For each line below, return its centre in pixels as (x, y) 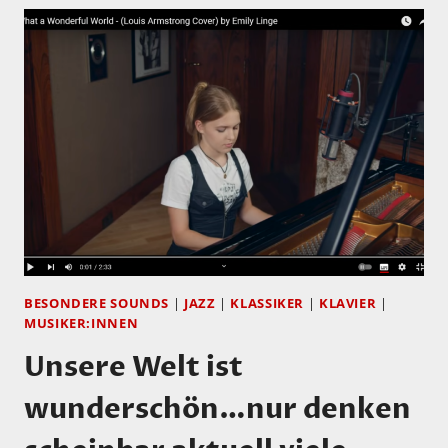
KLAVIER (347, 303)
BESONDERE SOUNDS (97, 303)
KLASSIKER (267, 303)
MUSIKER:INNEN (81, 323)
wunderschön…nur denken (217, 409)
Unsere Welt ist (133, 367)
